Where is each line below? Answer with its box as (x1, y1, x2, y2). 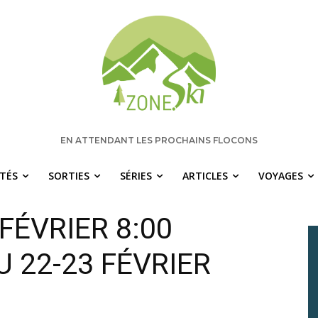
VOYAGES (258, 169, 304, 182)
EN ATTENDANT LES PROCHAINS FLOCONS (60, 135, 258, 146)
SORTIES (48, 169, 90, 182)
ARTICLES (182, 169, 229, 182)
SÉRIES (120, 169, 153, 182)
